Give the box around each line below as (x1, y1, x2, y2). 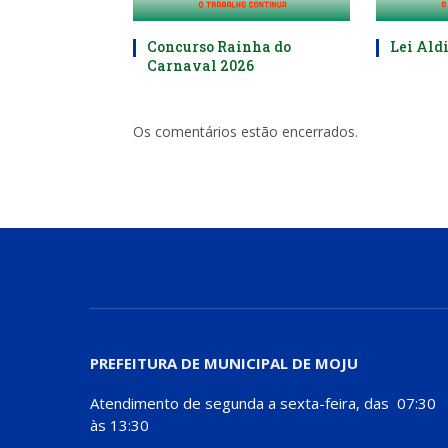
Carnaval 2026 (147, 56, 254, 76)
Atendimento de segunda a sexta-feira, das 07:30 (90, 393, 436, 414)
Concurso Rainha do (147, 37, 291, 57)
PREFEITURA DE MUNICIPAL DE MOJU (90, 353, 358, 374)
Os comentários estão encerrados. (133, 122, 358, 142)
